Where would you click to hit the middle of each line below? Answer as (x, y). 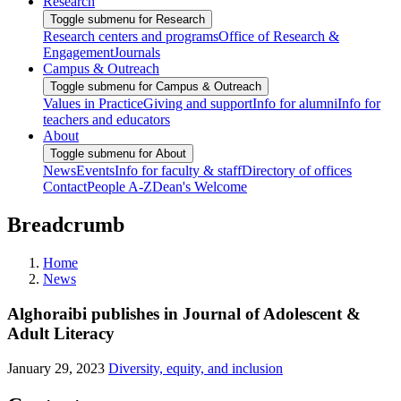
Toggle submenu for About (118, 154)
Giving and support (198, 104)
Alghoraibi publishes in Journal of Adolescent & (184, 313)
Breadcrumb (66, 225)
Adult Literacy (61, 333)
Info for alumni (295, 104)
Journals (137, 53)
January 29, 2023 (56, 368)
